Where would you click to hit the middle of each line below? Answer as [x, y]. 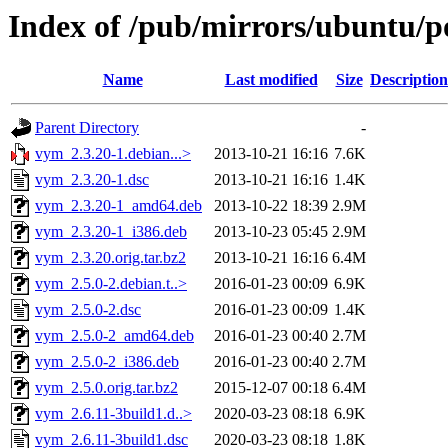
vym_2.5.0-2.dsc [88, 310]
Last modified [271, 80]
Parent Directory [87, 128]
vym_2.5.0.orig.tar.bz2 [106, 388]
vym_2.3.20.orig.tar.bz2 [110, 258]
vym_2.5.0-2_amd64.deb [114, 336]
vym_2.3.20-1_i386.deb [111, 232]
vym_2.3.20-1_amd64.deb [118, 206]
